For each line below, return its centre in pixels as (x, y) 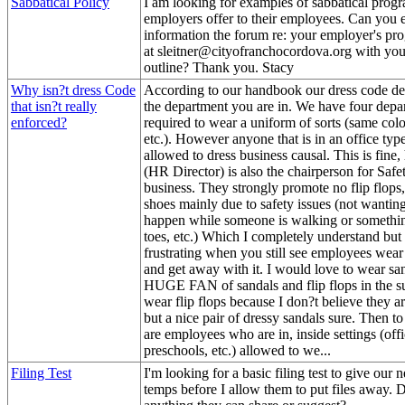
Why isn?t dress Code (73, 89)
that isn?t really (54, 106)
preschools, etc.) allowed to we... (237, 350)
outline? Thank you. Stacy (219, 67)
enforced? (39, 122)
